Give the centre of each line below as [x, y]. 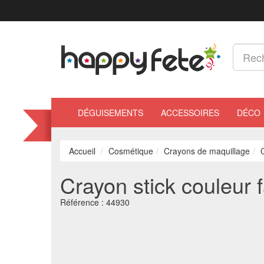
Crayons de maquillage [207, 151]
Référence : [83, 202]
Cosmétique [131, 151]
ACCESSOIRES [190, 113]
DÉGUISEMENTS [110, 113]
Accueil [82, 151]
